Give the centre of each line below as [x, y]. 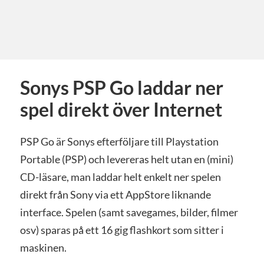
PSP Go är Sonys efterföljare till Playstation [119, 141]
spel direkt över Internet [121, 110]
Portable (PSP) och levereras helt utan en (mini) [126, 159]
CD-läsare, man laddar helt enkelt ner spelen [120, 177]
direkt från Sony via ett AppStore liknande [115, 194]
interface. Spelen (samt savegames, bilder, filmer [129, 212]
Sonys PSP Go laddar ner [121, 88]
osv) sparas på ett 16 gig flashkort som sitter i [122, 230]
